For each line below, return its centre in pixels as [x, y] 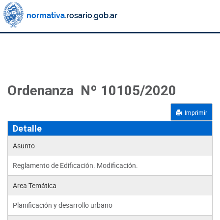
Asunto [24, 146]
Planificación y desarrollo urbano [63, 205]
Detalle [27, 128]
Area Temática [35, 185]
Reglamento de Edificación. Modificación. [75, 165]
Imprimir [195, 112]
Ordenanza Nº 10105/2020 [92, 91]
